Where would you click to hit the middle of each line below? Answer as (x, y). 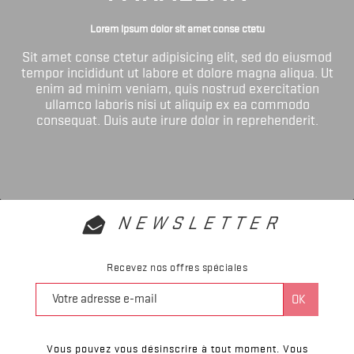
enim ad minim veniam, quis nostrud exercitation (177, 88)
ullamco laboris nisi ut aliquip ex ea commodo (177, 104)
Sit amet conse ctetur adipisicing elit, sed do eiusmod (177, 56)
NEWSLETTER (201, 223)
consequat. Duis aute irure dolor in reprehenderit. (177, 120)
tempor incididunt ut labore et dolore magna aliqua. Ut (177, 72)
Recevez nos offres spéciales (177, 267)
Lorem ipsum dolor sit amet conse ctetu (177, 28)
